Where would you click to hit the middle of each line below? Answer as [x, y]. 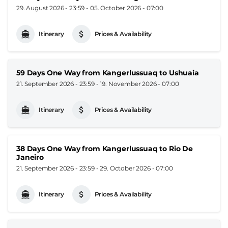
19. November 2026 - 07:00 [139, 83]
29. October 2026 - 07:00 [136, 168]
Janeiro [30, 157]
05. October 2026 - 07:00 [127, 8]
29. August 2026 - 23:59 [51, 8]
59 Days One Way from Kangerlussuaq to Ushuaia [108, 73]
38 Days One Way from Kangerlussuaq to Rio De [105, 148]
